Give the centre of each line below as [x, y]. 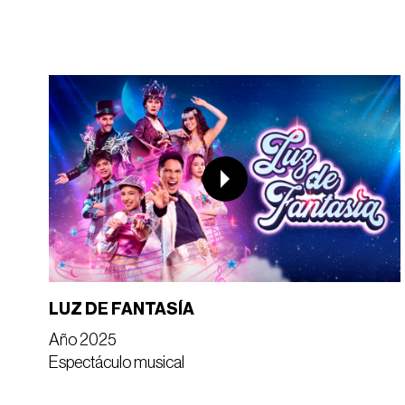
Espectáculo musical [116, 363]
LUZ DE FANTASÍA [121, 310]
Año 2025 [82, 340]
